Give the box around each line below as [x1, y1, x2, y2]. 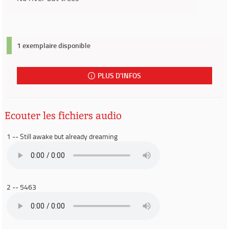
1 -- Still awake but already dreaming [7, 131, 118, 141]
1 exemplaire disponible [17, 40, 90, 50]
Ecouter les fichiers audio [5, 109, 122, 122]
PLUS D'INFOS [98, 71, 142, 80]
